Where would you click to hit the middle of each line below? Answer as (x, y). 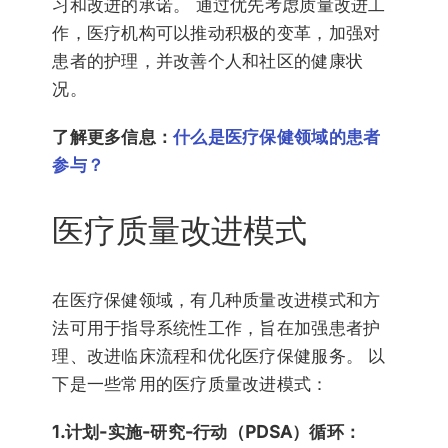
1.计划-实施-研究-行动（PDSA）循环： (207, 432)
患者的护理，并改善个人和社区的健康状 (208, 60)
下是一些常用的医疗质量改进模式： (190, 384)
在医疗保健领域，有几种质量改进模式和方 (216, 300)
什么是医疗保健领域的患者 (277, 136)
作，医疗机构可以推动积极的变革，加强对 (216, 32)
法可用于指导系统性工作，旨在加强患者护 (216, 328)
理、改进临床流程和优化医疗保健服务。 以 (219, 356)
